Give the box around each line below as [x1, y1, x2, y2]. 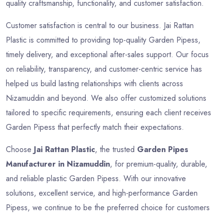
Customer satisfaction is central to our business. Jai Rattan [6, 19, 194, 31]
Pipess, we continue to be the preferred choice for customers [6, 201, 210, 213]
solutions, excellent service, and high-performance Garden [6, 187, 198, 199]
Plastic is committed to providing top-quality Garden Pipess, [6, 34, 201, 46]
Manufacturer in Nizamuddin [6, 158, 110, 170]
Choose [6, 143, 34, 155]
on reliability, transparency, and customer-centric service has [6, 63, 202, 75]
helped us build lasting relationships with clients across [6, 77, 183, 89]
